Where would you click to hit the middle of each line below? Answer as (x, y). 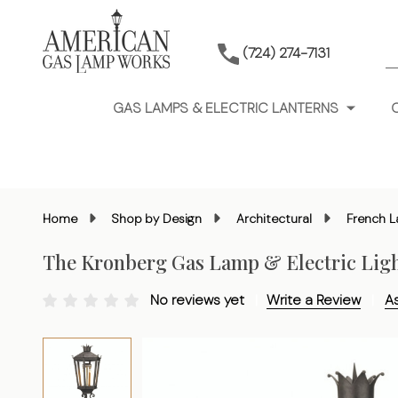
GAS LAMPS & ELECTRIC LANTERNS (225, 108)
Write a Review (314, 300)
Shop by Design (157, 219)
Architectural (274, 219)
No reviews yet (199, 300)
